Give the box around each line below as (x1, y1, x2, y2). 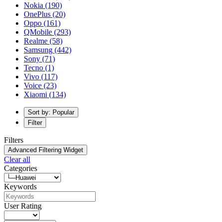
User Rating (4, 201, 42, 210)
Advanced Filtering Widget (8, 146, 83, 154)
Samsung (24, 45, 55, 54)
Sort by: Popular (28, 108, 74, 116)
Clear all (4, 155, 30, 164)
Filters (4, 135, 23, 144)
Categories (4, 164, 37, 172)
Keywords (4, 182, 37, 191)
